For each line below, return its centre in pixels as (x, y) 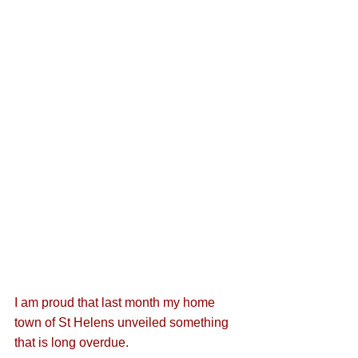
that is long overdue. (73, 343)
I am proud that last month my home (116, 303)
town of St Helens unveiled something (123, 323)
